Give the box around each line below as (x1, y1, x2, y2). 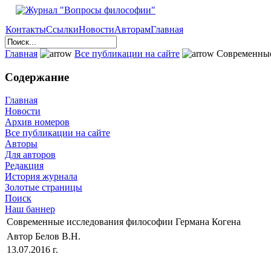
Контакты (5, 24, 46, 34)
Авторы (5, 139, 38, 149)
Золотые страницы (5, 182, 82, 193)
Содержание (5, 70, 69, 83)
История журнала (5, 171, 77, 182)
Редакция (5, 160, 44, 171)
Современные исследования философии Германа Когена (7, 217, 241, 227)
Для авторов (5, 149, 56, 160)
